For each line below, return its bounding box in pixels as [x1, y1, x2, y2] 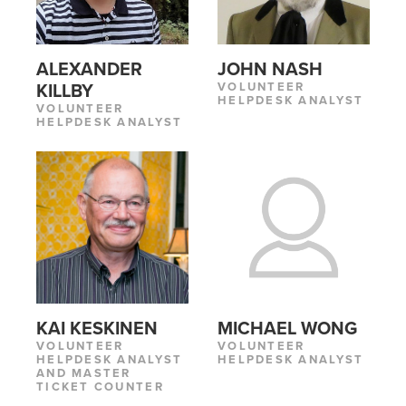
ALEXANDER [36, 59, 142, 82]
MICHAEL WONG [217, 318, 357, 341]
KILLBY [36, 81, 93, 103]
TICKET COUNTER [36, 380, 164, 395]
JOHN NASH [217, 59, 323, 82]
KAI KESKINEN [36, 318, 158, 341]
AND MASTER [36, 366, 131, 382]
